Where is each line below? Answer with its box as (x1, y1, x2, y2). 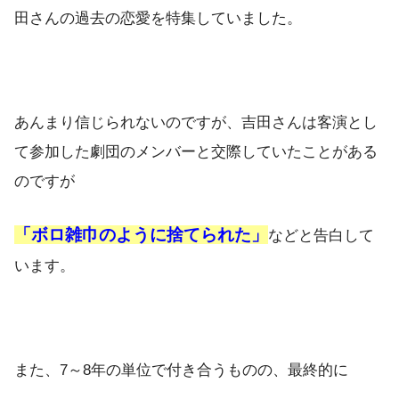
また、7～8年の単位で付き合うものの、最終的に (14, 362, 348, 379)
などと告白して (268, 227, 374, 245)
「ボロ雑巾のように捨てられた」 (14, 225, 268, 245)
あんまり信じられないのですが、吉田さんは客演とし (14, 114, 378, 132)
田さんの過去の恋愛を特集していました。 (14, 10, 302, 28)
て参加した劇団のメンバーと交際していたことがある (14, 143, 378, 161)
